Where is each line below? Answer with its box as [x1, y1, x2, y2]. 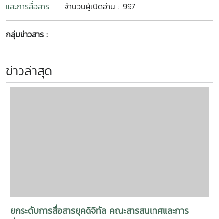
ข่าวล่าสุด [6, 62, 52, 80]
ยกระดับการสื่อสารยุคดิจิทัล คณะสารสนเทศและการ [10, 204, 189, 217]
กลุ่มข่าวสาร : [6, 28, 48, 40]
